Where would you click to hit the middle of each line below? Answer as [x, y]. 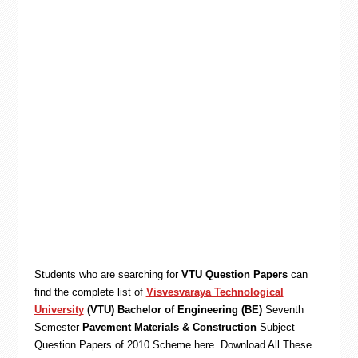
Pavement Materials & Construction [171, 327]
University [59, 310]
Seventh [282, 310]
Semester [58, 327]
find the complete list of [90, 292]
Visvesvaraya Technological [215, 292]
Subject [277, 327]
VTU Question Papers [234, 274]
